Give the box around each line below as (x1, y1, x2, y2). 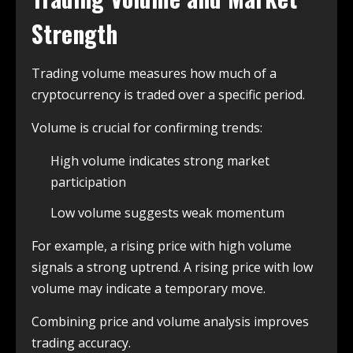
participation (50, 173, 126, 191)
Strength (32, 16, 117, 52)
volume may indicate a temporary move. (32, 280, 266, 298)
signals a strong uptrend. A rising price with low (32, 258, 313, 277)
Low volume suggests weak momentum (50, 204, 284, 222)
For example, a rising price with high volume (32, 237, 292, 255)
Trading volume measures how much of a (32, 65, 277, 83)
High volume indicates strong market (50, 152, 269, 170)
